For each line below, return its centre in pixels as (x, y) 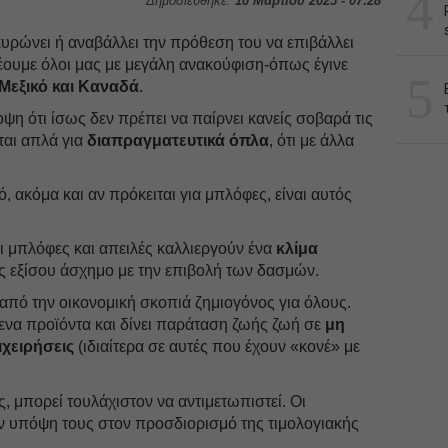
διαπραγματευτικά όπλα (178, 140)
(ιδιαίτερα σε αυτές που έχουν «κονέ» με (217, 346)
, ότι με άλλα (312, 140)
